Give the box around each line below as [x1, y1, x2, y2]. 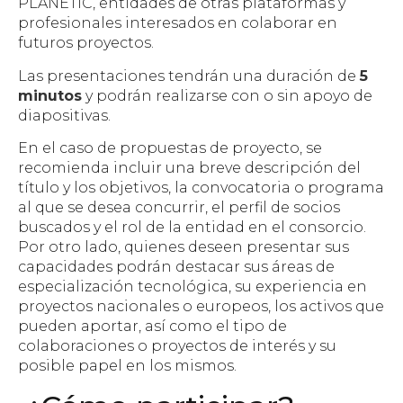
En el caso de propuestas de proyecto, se [18, 139, 322, 157]
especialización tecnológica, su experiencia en [18, 278, 367, 296]
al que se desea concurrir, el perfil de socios [18, 199, 340, 217]
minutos [18, 86, 82, 104]
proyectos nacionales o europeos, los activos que [18, 298, 384, 316]
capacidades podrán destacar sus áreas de [18, 258, 335, 276]
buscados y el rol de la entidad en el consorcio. [18, 219, 366, 237]
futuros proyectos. [18, 34, 154, 52]
